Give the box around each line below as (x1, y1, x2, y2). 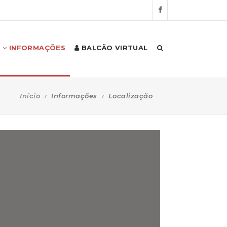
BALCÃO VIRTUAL (79, 44, 148, 52)
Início (20, 91, 40, 100)
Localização (108, 91, 153, 100)
